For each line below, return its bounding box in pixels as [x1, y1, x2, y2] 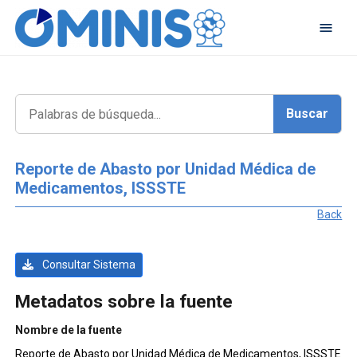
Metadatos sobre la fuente [14, 290, 233, 312]
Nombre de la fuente [14, 323, 122, 336]
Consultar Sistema [39, 258, 135, 272]
